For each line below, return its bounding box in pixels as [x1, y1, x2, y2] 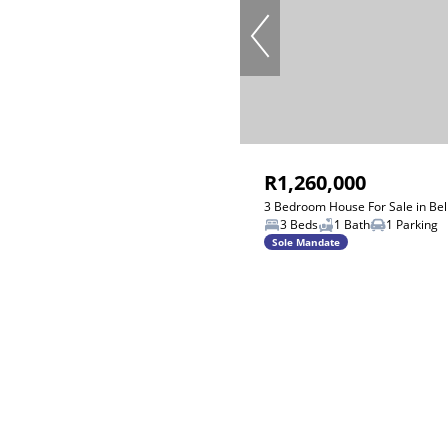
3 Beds [280, 216, 318, 233]
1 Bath [334, 216, 370, 233]
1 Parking [386, 216, 438, 233]
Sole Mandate [272, 234, 340, 249]
